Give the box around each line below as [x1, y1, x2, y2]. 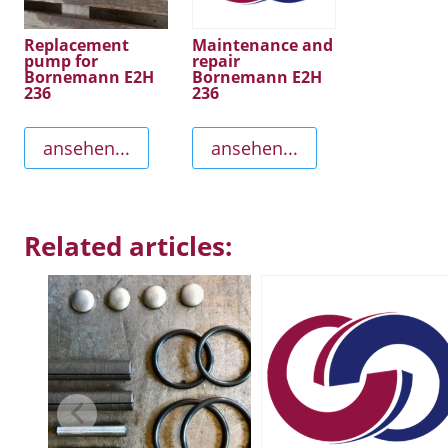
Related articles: [24, 228, 232, 265]
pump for [24, 49, 98, 72]
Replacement [24, 33, 129, 56]
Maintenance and [192, 33, 334, 56]
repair [192, 49, 241, 72]
